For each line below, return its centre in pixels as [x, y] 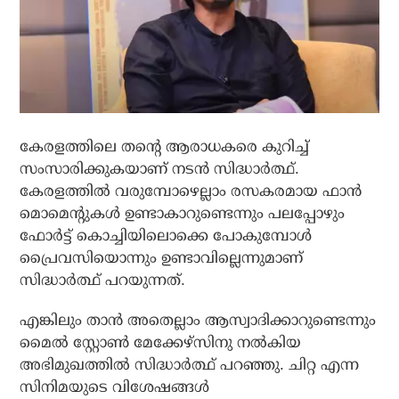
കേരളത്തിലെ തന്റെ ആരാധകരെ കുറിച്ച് [165, 147]
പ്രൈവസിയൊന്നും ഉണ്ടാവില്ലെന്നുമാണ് [162, 258]
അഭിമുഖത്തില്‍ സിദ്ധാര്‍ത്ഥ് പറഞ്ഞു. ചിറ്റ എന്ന [190, 365]
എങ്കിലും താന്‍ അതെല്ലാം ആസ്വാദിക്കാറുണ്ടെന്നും [198, 321]
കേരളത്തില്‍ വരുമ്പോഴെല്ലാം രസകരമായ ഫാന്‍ [191, 191]
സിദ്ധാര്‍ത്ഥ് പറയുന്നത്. [103, 281]
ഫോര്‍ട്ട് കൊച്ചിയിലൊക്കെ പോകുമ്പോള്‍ [166, 236]
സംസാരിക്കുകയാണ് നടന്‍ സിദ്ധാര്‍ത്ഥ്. [160, 169]
